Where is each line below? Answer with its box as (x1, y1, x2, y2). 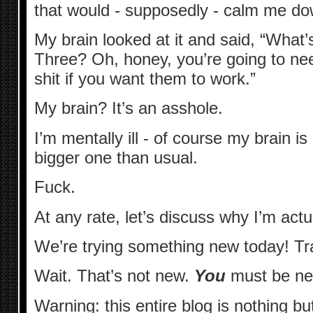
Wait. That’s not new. (34, 266, 194, 286)
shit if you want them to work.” (34, 69, 256, 89)
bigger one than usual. (34, 147, 198, 167)
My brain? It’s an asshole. (34, 99, 223, 118)
